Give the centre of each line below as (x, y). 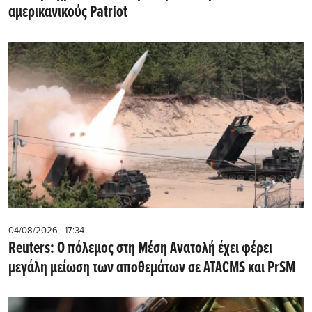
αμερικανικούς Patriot (68, 13)
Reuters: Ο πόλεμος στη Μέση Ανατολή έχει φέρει (140, 248)
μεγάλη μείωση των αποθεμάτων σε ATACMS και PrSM (152, 268)
